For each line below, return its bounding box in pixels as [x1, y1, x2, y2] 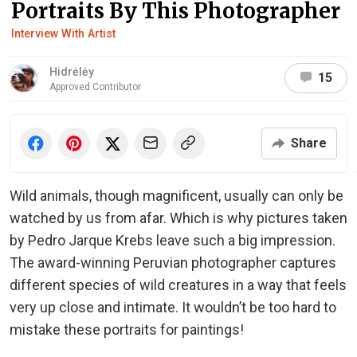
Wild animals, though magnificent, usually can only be [10, 186, 343, 204]
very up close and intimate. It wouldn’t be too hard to [10, 298, 336, 316]
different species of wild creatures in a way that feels [10, 276, 347, 293]
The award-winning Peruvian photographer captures [10, 253, 336, 271]
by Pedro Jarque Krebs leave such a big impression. [10, 231, 335, 249]
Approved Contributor [49, 80, 141, 92]
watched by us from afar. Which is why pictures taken [10, 209, 347, 226]
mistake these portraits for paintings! [10, 320, 244, 338]
